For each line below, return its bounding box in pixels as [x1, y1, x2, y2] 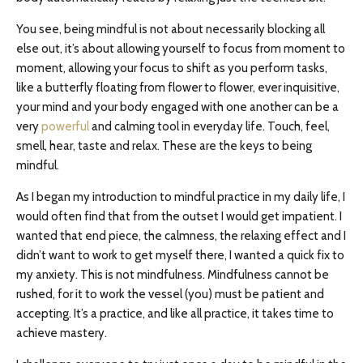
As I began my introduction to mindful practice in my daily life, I [16, 190, 345, 204]
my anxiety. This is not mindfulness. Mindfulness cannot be [16, 267, 329, 282]
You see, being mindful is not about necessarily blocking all [16, 22, 325, 36]
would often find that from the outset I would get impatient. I [16, 209, 342, 224]
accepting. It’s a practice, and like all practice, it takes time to [16, 306, 334, 321]
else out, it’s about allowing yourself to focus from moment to [16, 41, 345, 56]
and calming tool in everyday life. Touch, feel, [89, 119, 330, 134]
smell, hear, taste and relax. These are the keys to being [16, 139, 312, 153]
